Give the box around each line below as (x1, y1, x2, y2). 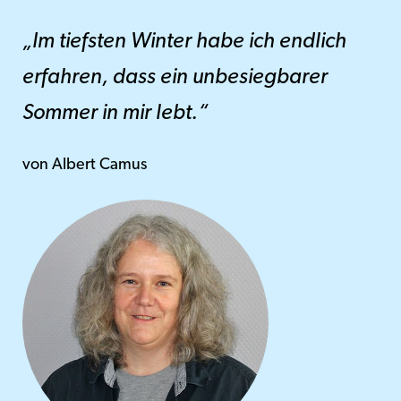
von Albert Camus (22, 156, 147, 174)
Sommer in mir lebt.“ (22, 102, 208, 124)
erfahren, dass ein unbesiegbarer (22, 66, 328, 89)
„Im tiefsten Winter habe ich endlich (22, 30, 346, 53)
